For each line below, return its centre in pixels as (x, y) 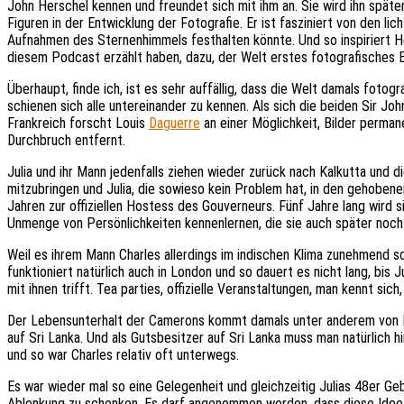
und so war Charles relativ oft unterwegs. (125, 354)
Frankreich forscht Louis (78, 123)
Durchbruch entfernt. (66, 140)
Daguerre (174, 123)
